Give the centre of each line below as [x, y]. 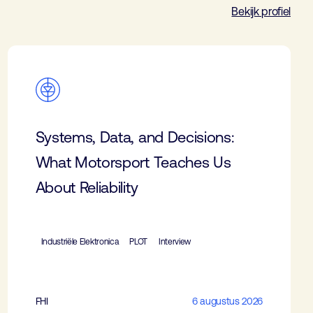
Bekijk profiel [261, 11]
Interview [175, 241]
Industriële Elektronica [80, 241]
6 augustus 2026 [227, 301]
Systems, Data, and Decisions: [135, 137]
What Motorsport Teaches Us [133, 162]
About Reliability [87, 187]
